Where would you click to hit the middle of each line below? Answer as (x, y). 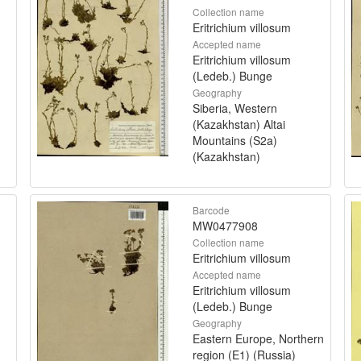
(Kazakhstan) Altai (239, 124)
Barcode (211, 210)
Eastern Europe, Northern (258, 338)
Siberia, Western (235, 108)
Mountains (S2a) (235, 140)
